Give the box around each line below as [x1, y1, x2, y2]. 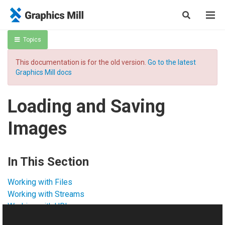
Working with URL [8, 201, 69, 211]
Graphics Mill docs [16, 68, 72, 76]
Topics [23, 36, 41, 43]
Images [8, 118, 67, 139]
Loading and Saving [8, 96, 165, 117]
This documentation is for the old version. [16, 58, 148, 66]
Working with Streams [8, 189, 84, 199]
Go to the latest [148, 58, 196, 66]
